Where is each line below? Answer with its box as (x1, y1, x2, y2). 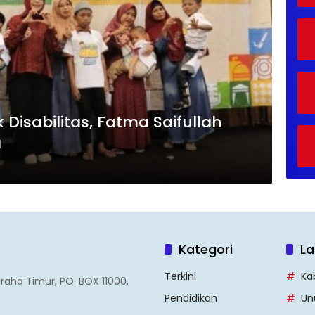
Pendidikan (165, 290, 217, 305)
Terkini (165, 269, 196, 283)
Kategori (179, 240, 233, 258)
